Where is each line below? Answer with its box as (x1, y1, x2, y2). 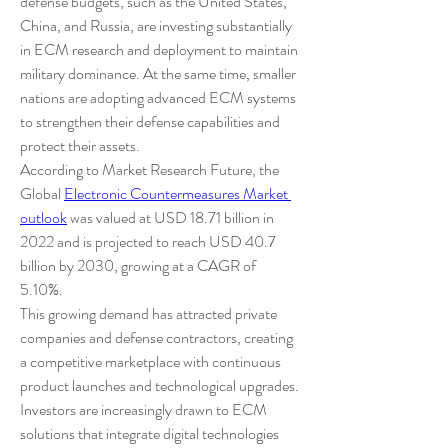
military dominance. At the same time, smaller (20, 62, 296, 85)
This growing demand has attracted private (20, 302, 277, 325)
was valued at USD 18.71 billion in (67, 206, 274, 229)
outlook (20, 206, 67, 229)
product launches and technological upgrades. (20, 374, 299, 397)
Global (20, 182, 64, 205)
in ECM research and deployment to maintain (20, 38, 298, 61)
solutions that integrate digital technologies (20, 422, 279, 445)
